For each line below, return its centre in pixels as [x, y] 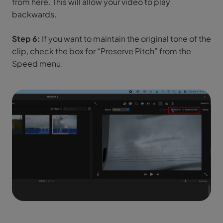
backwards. [34, 14]
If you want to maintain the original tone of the [126, 38]
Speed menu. [38, 63]
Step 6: [26, 38]
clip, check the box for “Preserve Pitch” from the [102, 51]
